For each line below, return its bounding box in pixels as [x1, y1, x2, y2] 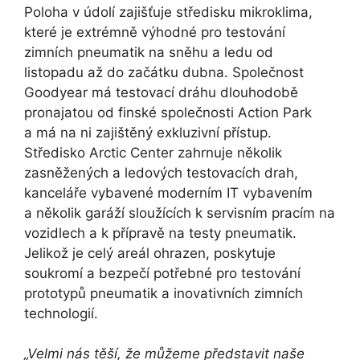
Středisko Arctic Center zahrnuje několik [24, 144, 282, 161]
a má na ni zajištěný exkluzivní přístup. [24, 124, 272, 141]
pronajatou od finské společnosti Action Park [24, 104, 312, 121]
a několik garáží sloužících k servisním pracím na [24, 204, 335, 221]
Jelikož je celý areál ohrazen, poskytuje [24, 244, 276, 261]
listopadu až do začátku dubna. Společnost [24, 63, 304, 80]
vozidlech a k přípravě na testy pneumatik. [24, 224, 297, 241]
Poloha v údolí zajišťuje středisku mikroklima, [24, 3, 313, 20]
